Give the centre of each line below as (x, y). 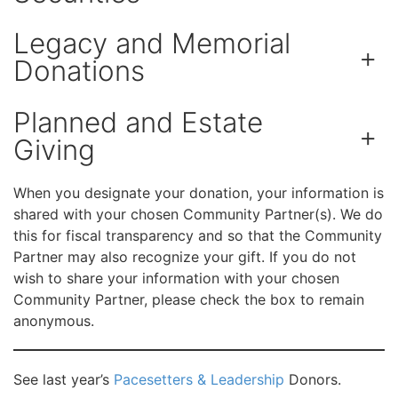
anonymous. (54, 320)
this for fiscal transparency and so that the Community (198, 235)
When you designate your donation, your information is (199, 192)
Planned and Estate (138, 123)
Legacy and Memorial (152, 44)
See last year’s (64, 379)
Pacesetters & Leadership (199, 379)
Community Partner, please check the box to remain (189, 299)
